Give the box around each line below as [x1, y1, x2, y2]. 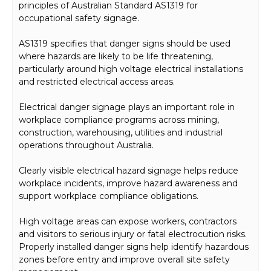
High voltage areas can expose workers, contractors [19, 216, 237, 227]
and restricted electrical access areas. [19, 76, 175, 88]
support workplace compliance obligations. [19, 191, 198, 202]
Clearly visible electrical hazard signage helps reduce [19, 165, 238, 177]
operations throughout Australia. [19, 140, 154, 151]
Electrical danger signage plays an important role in [19, 102, 235, 113]
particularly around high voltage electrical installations [19, 64, 243, 75]
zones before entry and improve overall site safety [19, 254, 230, 266]
